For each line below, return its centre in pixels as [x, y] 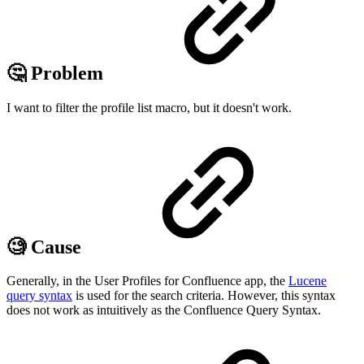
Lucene [308, 281]
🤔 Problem [57, 73]
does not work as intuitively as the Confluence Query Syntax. [164, 310]
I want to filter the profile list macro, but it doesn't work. [149, 107]
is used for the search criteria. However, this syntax [204, 296]
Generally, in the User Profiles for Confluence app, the [147, 281]
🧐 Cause [46, 247]
